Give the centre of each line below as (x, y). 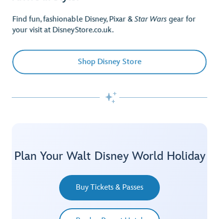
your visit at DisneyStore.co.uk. (63, 30)
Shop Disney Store (109, 62)
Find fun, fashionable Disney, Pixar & (74, 20)
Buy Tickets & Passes (109, 187)
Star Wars (151, 20)
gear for (181, 20)
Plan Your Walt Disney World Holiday (109, 156)
